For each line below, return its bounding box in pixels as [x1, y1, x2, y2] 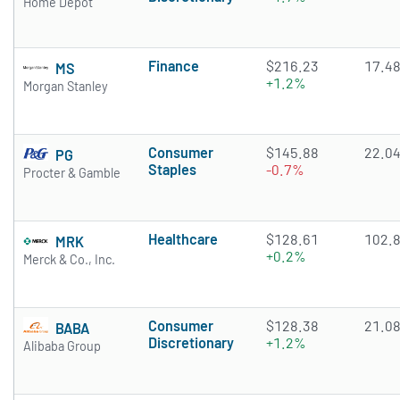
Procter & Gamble [23, 165, 121, 181]
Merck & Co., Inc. [23, 252, 115, 268]
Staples [148, 161, 196, 179]
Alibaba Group [23, 338, 101, 354]
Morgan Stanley [23, 79, 108, 95]
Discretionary [148, 334, 234, 352]
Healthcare [148, 230, 218, 248]
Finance [148, 57, 199, 75]
